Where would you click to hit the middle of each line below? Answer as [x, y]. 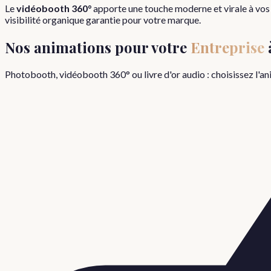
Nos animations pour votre [98, 47]
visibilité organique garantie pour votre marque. [103, 19]
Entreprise [227, 47]
